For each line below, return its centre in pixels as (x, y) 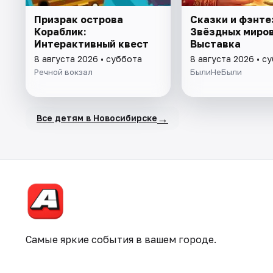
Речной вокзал (63, 72)
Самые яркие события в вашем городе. (121, 239)
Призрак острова (79, 19)
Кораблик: (60, 31)
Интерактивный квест (91, 44)
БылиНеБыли (216, 72)
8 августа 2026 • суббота (88, 58)
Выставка (215, 44)
